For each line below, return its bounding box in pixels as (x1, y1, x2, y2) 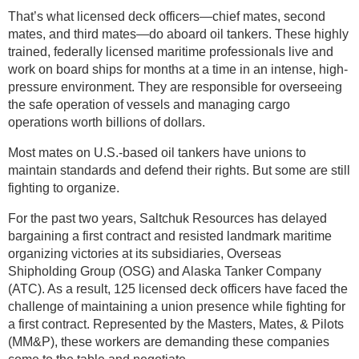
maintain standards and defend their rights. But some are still (8, 163, 350, 177)
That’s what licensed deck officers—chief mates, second (8, 9, 325, 23)
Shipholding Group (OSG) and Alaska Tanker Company (8, 264, 321, 278)
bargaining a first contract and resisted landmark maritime (8, 228, 332, 243)
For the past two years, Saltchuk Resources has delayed (8, 211, 327, 225)
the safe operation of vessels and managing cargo (8, 97, 290, 111)
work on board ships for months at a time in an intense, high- (8, 62, 348, 76)
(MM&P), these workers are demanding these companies (8, 334, 329, 349)
